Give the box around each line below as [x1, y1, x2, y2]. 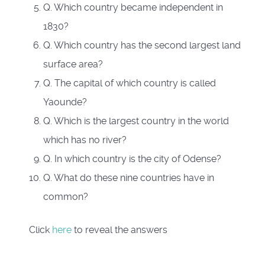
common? [43, 190, 88, 202]
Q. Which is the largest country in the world [43, 115, 229, 127]
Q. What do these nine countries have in [43, 172, 214, 183]
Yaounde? [43, 96, 87, 108]
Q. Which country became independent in [43, 1, 223, 13]
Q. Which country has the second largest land [43, 39, 241, 51]
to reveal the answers [74, 224, 167, 235]
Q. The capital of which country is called [43, 77, 216, 89]
